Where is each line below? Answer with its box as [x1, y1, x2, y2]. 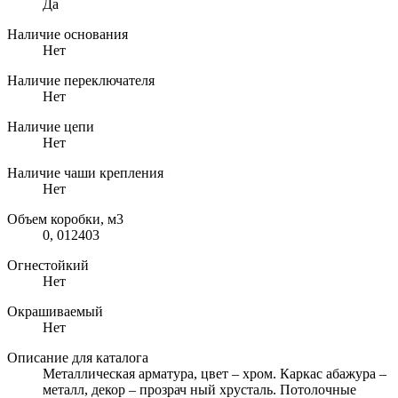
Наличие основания [7, 26, 128, 42]
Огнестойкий [7, 257, 89, 273]
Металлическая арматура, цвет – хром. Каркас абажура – [43, 365, 386, 381]
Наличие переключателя [7, 72, 155, 88]
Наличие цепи [7, 118, 94, 134]
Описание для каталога [7, 349, 148, 365]
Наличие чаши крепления [7, 164, 163, 180]
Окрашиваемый [7, 303, 103, 319]
